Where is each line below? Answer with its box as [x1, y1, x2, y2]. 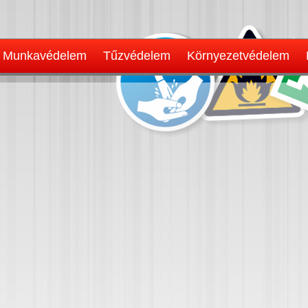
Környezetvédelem [187, 49, 289, 63]
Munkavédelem [3, 49, 87, 63]
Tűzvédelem [103, 49, 170, 63]
